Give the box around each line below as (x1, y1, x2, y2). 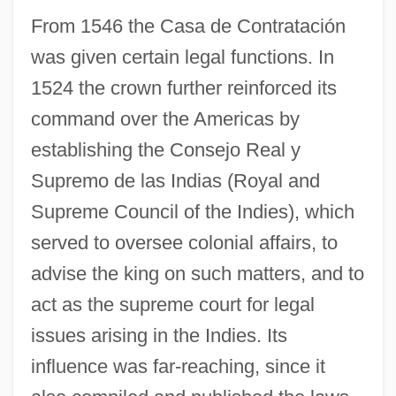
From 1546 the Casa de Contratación (30, 14, 346, 37)
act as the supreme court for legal (30, 293, 315, 316)
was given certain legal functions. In (30, 45, 334, 68)
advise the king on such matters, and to (30, 262, 364, 285)
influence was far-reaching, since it (30, 354, 325, 377)
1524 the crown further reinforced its (30, 76, 337, 99)
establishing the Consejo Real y (30, 138, 301, 161)
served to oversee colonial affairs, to (30, 231, 338, 254)
